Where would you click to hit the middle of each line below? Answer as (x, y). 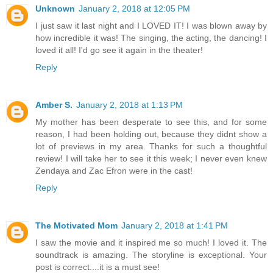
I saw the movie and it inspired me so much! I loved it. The (151, 243)
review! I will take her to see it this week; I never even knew (151, 159)
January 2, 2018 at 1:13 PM (129, 105)
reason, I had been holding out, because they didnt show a (151, 134)
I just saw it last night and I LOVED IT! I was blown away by (151, 26)
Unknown (55, 9)
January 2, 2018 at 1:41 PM (175, 226)
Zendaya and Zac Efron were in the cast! (114, 171)
